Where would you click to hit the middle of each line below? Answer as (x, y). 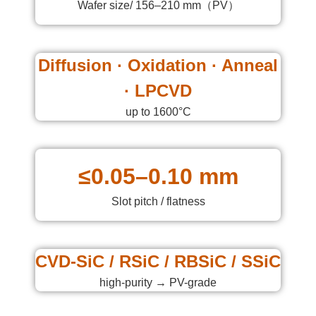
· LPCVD (158, 90)
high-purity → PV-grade (158, 282)
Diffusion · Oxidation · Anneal (158, 65)
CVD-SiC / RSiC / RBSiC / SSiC (158, 261)
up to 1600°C (158, 111)
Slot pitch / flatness (158, 201)
